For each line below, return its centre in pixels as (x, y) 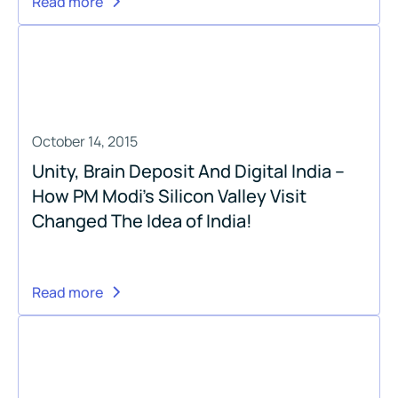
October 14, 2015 (85, 141)
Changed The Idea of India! (142, 220)
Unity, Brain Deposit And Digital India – (188, 171)
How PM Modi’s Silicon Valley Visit (169, 195)
